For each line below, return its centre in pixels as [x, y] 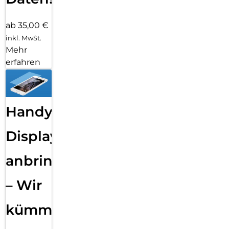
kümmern [41, 210]
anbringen [43, 161]
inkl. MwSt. [24, 38]
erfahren [23, 62]
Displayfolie [47, 136]
